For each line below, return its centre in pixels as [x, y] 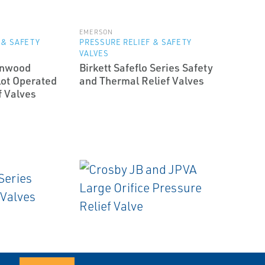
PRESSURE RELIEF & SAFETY [135, 42]
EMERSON [96, 32]
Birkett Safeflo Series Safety [146, 67]
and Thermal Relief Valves [142, 80]
